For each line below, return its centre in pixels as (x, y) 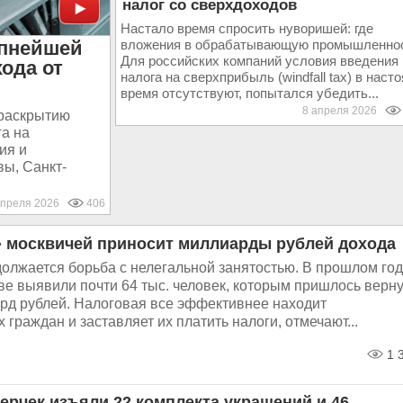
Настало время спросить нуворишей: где (246, 28)
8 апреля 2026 (343, 111)
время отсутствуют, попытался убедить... (249, 93)
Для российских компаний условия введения (259, 61)
